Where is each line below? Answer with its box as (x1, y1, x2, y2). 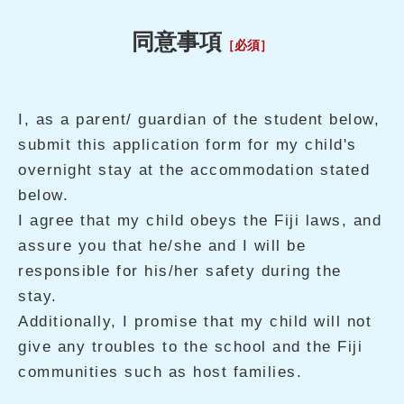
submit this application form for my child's (18, 136, 357, 153)
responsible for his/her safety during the (18, 262, 342, 280)
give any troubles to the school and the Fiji (18, 338, 363, 355)
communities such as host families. (18, 363, 302, 381)
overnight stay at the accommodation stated (18, 161, 370, 179)
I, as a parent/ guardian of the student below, (18, 111, 380, 128)
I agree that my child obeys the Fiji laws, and (18, 212, 381, 229)
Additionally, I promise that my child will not (18, 313, 372, 330)
